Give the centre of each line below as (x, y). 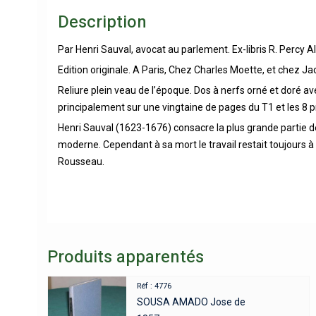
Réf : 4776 (154, 286)
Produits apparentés (126, 257)
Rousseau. (81, 161)
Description (102, 22)
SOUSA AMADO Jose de (192, 302)
